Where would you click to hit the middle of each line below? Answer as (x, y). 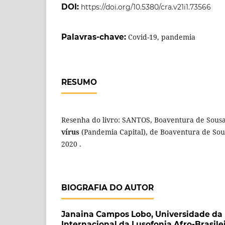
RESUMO (79, 82)
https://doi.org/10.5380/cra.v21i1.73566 (146, 7)
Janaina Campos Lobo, (108, 214)
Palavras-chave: (95, 37)
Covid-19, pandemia (162, 37)
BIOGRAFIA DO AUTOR (107, 187)
